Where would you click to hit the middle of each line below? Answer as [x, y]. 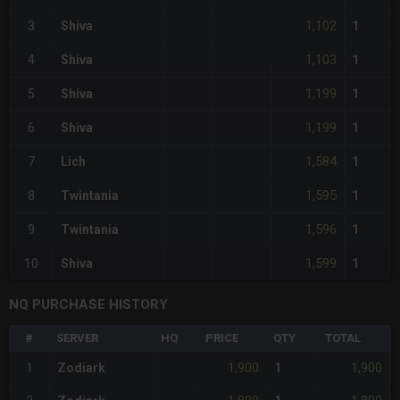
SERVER [77, 338]
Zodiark [81, 368]
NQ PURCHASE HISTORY [88, 305]
